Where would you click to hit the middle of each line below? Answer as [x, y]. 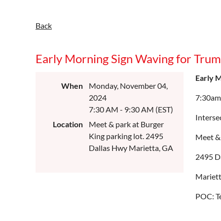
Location [68, 124]
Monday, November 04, [128, 86]
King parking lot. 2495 [126, 136]
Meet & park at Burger [126, 124]
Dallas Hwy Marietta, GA [131, 148]
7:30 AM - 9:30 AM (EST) [131, 109]
